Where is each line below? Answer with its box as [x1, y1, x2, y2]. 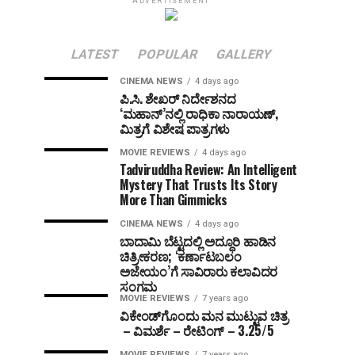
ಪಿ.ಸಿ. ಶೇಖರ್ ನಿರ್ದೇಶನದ [120, 89, 236, 108]
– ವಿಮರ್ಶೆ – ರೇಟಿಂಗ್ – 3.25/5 [120, 321, 274, 340]
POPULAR [136, 47, 200, 62]
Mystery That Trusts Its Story [120, 175, 277, 194]
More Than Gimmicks [120, 190, 227, 209]
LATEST [69, 47, 121, 62]
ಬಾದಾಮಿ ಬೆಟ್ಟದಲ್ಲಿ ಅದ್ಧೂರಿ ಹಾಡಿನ [120, 231, 276, 250]
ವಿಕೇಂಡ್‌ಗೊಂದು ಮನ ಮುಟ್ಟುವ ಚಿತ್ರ [120, 306, 288, 325]
